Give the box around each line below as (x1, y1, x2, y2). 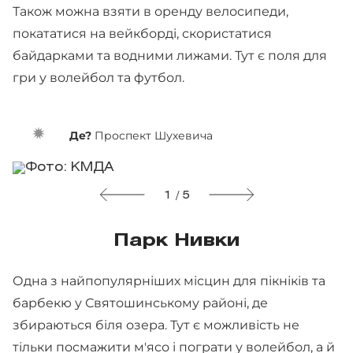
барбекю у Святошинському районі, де (13, 295, 268, 310)
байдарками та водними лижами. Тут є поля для (13, 47, 327, 63)
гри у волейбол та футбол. (13, 69, 184, 85)
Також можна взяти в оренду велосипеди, (13, 3, 288, 19)
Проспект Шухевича (91, 128, 213, 143)
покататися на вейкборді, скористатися (13, 25, 272, 41)
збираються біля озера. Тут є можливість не (13, 317, 299, 333)
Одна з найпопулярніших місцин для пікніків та (13, 273, 325, 288)
